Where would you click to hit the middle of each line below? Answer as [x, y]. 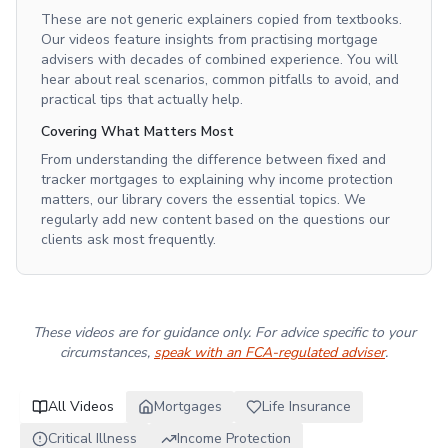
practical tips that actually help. [142, 99]
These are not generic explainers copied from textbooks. [221, 19]
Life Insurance [306, 406]
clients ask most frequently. [128, 239]
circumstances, [107, 352]
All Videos [81, 406]
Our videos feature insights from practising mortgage [209, 39]
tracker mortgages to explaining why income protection [217, 179]
